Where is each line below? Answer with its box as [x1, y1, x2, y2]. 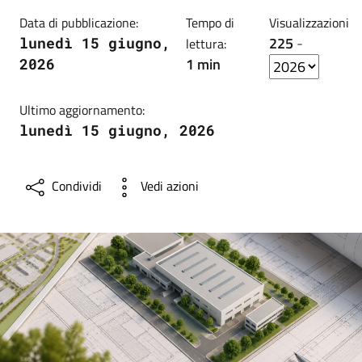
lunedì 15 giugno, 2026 [19, 120, 215, 140]
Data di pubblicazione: [19, 13, 138, 32]
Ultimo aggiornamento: [19, 99, 145, 120]
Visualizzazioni [269, 13, 349, 32]
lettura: [186, 34, 226, 53]
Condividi [52, 176, 102, 196]
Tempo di [186, 13, 234, 32]
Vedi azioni [141, 176, 199, 196]
